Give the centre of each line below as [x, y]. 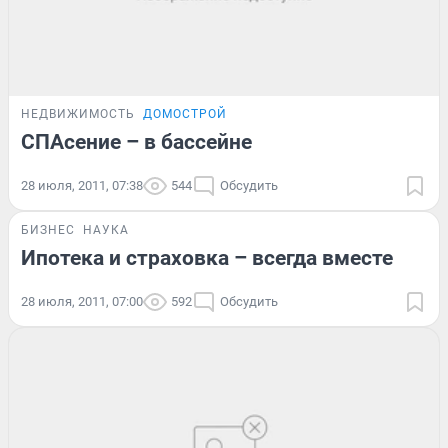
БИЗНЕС [48, 230]
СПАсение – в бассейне [136, 142]
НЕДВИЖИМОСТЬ [78, 114]
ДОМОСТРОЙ [185, 114]
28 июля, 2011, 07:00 [82, 302]
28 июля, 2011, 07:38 [82, 186]
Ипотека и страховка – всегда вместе [207, 258]
